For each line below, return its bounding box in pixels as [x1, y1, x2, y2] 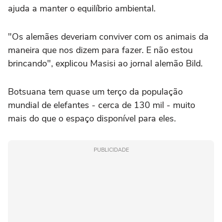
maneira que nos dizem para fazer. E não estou [8, 44, 193, 56]
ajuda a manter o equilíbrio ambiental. [8, 2, 156, 14]
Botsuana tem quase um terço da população [8, 85, 183, 98]
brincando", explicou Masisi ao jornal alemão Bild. [8, 57, 203, 69]
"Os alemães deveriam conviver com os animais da [8, 30, 209, 43]
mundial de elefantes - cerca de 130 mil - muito [8, 99, 195, 111]
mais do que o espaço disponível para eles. [8, 112, 176, 124]
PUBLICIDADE [93, 146, 129, 154]
